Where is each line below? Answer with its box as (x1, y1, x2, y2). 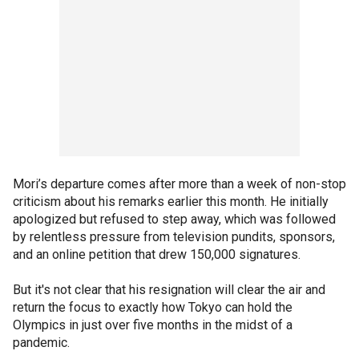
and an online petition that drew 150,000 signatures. (13, 246, 304, 262)
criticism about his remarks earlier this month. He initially (13, 193, 329, 209)
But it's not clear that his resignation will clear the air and (13, 281, 325, 297)
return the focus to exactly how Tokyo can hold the (13, 299, 292, 315)
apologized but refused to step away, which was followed (13, 211, 336, 227)
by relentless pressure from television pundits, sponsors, (13, 228, 335, 244)
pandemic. (13, 334, 73, 350)
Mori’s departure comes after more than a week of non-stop (13, 175, 346, 192)
